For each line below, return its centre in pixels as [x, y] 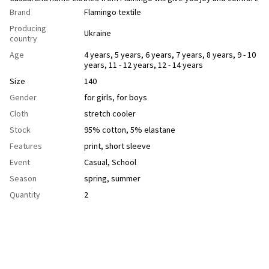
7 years [189, 54]
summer [126, 178]
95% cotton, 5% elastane [130, 129]
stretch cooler [110, 113]
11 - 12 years [131, 65]
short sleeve [128, 146]
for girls [98, 97]
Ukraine [98, 33]
